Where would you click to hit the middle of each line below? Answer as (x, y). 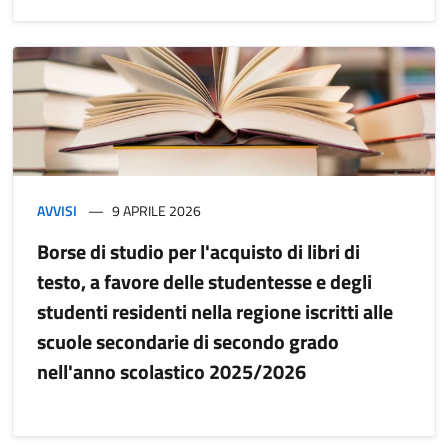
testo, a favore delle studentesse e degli (204, 282)
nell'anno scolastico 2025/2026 (171, 372)
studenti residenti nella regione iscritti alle (215, 312)
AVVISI (57, 211)
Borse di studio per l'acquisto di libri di (198, 252)
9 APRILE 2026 (156, 211)
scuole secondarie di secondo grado (188, 342)
